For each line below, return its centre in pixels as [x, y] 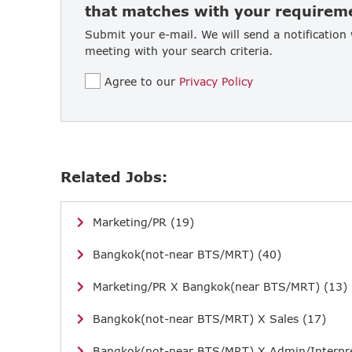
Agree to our [142, 81]
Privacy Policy [216, 81]
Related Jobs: [114, 176]
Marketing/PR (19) [143, 222]
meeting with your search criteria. [179, 50]
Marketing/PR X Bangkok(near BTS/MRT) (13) [220, 286]
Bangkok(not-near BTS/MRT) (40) [187, 254]
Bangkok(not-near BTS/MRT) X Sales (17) [209, 318]
